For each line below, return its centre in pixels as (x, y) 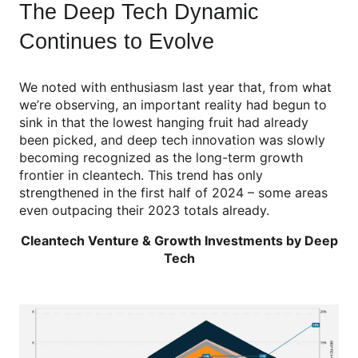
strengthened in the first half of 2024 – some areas (173, 192)
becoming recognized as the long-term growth (161, 157)
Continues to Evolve (117, 41)
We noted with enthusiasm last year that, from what (175, 87)
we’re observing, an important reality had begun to (173, 104)
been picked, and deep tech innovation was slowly (172, 139)
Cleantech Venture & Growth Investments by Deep (179, 240)
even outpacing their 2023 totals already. (144, 210)
